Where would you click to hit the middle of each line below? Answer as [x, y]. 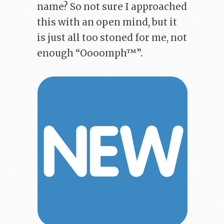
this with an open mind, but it [107, 22]
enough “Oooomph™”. [90, 53]
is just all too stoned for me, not [112, 37]
